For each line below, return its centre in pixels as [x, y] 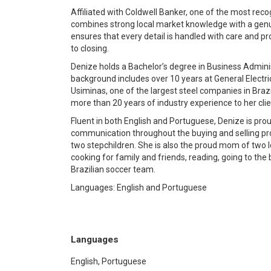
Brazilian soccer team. [113, 169]
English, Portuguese [109, 261]
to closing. [90, 48]
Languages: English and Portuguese [139, 188]
